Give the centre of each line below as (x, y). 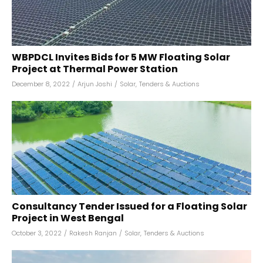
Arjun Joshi (95, 84)
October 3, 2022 (37, 233)
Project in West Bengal (68, 218)
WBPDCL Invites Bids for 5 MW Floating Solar (121, 57)
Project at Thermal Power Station (95, 69)
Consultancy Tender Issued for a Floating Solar (129, 206)
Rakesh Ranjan (93, 233)
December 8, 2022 (41, 84)
